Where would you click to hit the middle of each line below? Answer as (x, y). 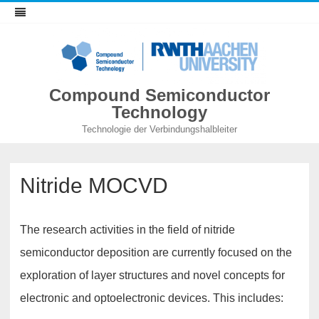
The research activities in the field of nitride (127, 230)
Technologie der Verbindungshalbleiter (159, 130)
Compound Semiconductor (159, 95)
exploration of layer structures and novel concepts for (152, 276)
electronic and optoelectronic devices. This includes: (152, 298)
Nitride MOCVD (94, 186)
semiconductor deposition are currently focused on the (156, 253)
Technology (159, 113)
